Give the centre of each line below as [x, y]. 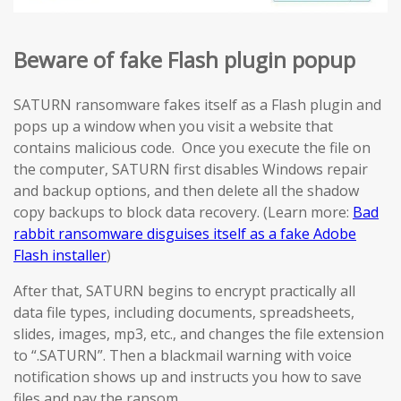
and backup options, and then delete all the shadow [186, 191]
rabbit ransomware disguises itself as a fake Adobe [185, 234]
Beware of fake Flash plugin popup [184, 60]
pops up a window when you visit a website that [173, 127]
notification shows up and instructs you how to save [188, 377]
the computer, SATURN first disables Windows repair [191, 170]
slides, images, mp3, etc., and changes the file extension [199, 334]
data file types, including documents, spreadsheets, [184, 313]
